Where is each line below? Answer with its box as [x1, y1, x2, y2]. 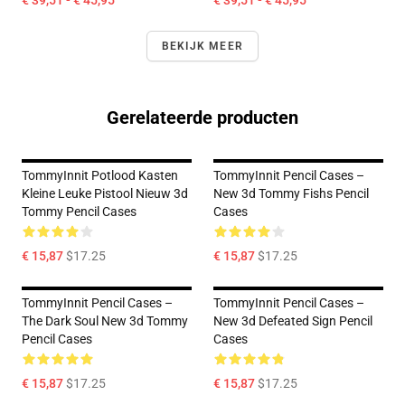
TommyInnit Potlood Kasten [22, 168, 178, 183]
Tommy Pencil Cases [22, 204, 137, 219]
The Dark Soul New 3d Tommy [22, 314, 188, 328]
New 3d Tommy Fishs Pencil [213, 186, 369, 201]
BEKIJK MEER [161, 40, 244, 52]
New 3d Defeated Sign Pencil [213, 314, 372, 328]
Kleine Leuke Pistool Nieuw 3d [22, 186, 188, 201]
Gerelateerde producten [107, 107, 298, 128]
